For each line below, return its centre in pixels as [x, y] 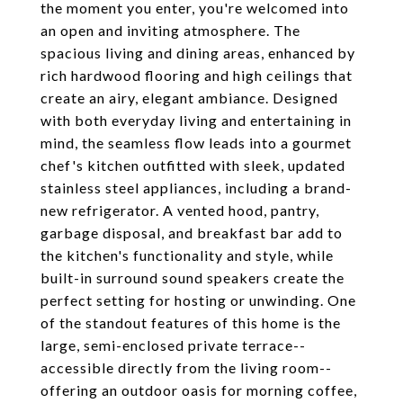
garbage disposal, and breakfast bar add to [192, 233]
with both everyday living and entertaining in [196, 120]
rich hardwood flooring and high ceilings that [197, 75]
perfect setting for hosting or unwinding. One [198, 300]
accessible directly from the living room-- [186, 367]
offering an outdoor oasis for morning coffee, [199, 390]
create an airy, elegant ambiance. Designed [189, 98]
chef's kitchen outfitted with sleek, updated [193, 165]
